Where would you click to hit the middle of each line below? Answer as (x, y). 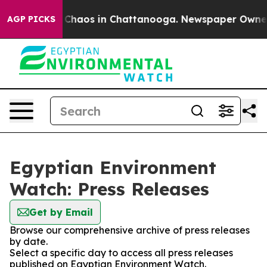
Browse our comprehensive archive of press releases (130, 230)
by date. (29, 241)
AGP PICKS (31, 19)
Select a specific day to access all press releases (121, 253)
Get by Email (61, 212)
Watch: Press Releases (109, 189)
